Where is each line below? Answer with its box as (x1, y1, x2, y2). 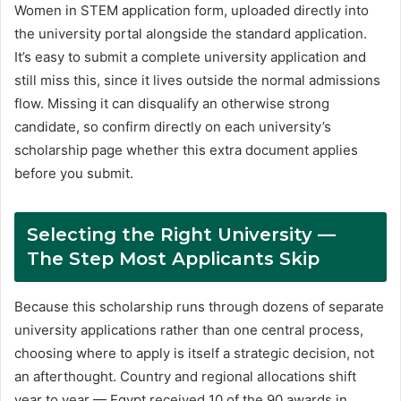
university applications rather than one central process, (14, 320, 363, 338)
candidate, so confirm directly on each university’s (14, 117, 331, 135)
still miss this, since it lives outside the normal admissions (14, 71, 380, 89)
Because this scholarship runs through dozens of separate (14, 297, 384, 315)
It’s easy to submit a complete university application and (14, 47, 366, 65)
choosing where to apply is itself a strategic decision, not (14, 344, 374, 362)
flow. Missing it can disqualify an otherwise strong (14, 94, 329, 112)
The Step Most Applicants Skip (27, 247, 320, 269)
